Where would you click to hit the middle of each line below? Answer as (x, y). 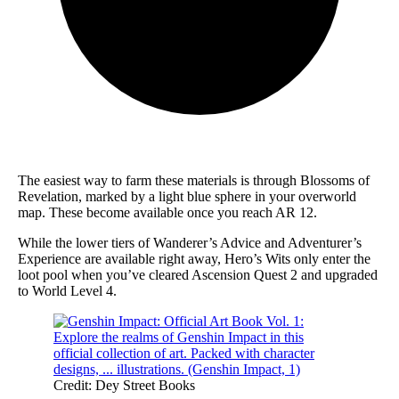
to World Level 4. (67, 290)
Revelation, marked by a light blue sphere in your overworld (187, 196)
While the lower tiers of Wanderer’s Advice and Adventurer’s (190, 242)
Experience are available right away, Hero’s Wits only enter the (194, 258)
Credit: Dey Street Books (124, 385)
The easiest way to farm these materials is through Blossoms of (194, 180)
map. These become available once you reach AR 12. (167, 212)
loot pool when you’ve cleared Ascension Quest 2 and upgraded (198, 274)
